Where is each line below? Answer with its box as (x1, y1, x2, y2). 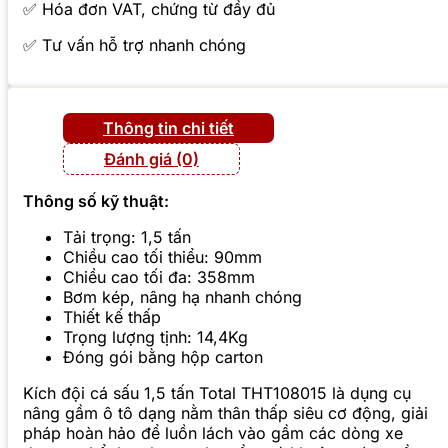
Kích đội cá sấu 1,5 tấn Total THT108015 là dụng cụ (23, 383, 411, 404)
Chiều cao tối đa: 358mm (63, 267, 255, 288)
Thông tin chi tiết (103, 118, 234, 139)
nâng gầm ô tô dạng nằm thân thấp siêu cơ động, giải (23, 403, 428, 424)
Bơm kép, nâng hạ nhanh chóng (63, 287, 302, 308)
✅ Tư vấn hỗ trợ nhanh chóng (23, 35, 246, 56)
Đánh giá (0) (104, 149, 199, 170)
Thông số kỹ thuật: (23, 191, 169, 212)
